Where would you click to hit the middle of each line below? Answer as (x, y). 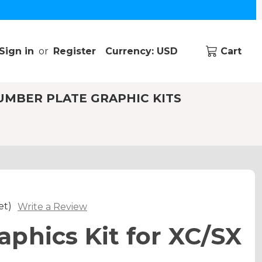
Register (74, 51)
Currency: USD (143, 51)
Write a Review (52, 206)
